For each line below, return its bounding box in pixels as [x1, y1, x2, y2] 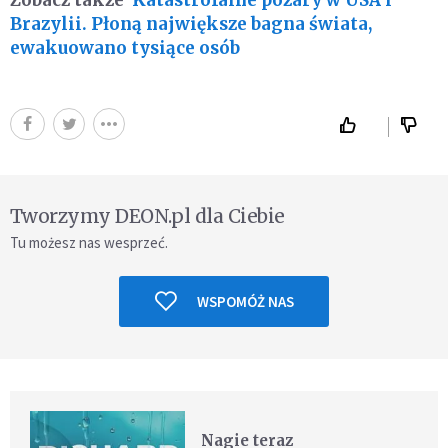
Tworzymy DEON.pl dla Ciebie [10, 203, 285, 228]
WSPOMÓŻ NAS [196, 291, 294, 311]
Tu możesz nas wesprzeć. [10, 232, 168, 252]
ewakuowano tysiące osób [10, 36, 240, 59]
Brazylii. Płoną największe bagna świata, [10, 12, 372, 35]
